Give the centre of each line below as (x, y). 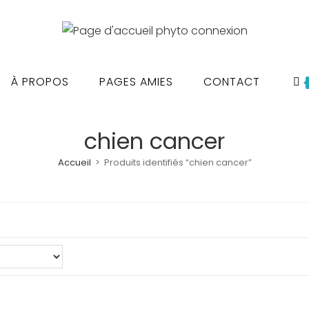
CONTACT (232, 81)
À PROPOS (40, 81)
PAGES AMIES (136, 81)
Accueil (74, 162)
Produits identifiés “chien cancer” (178, 162)
